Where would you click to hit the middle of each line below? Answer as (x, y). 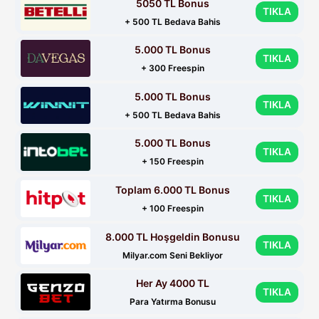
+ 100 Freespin (173, 209)
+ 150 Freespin (173, 162)
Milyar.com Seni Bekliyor (173, 255)
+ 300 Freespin (173, 68)
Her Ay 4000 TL (173, 283)
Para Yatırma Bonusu (173, 302)
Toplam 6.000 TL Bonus (173, 190)
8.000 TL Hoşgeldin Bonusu (173, 236)
